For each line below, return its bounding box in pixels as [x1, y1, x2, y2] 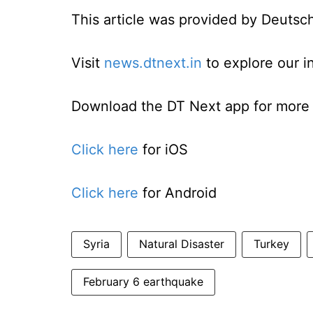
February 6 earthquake [83, 275, 203, 289]
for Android [138, 184, 217, 201]
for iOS [138, 141, 188, 158]
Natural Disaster [139, 237, 224, 251]
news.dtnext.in [104, 54, 202, 71]
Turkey [254, 237, 289, 251]
